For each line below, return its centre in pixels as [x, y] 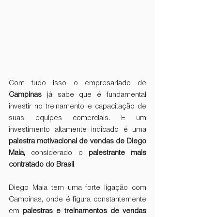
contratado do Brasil [41, 164]
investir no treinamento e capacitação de [77, 106]
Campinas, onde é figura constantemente [77, 199]
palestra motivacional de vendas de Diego [77, 141]
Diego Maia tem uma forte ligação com [77, 188]
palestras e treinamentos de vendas [85, 211]
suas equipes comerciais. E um [77, 118]
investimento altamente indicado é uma [77, 130]
